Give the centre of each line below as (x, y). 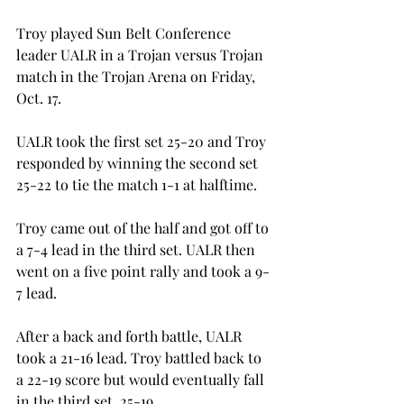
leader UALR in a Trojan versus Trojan (142, 54)
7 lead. (37, 292)
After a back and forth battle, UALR (131, 335)
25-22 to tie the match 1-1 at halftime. (137, 184)
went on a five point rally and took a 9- (143, 271)
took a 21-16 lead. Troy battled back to (141, 357)
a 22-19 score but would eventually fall (142, 379)
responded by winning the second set (139, 162)
